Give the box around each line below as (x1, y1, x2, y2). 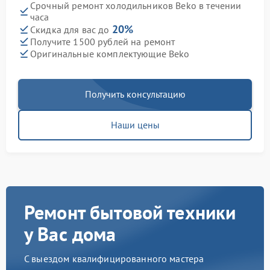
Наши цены (110, 119, 160, 131)
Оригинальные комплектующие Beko (30, 47, 190, 60)
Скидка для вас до (30, 24, 112, 36)
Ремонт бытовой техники (24, 199, 236, 225)
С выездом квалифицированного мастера (24, 253, 204, 265)
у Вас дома (24, 221, 116, 247)
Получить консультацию (84, 88, 186, 101)
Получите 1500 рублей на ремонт (30, 35, 175, 48)
